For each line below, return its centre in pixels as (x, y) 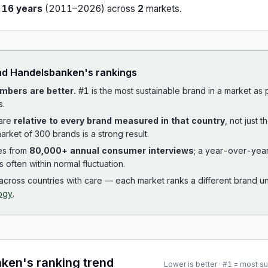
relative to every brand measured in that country (119, 121)
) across (118, 9)
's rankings (111, 72)
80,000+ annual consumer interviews (112, 150)
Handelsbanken (47, 72)
